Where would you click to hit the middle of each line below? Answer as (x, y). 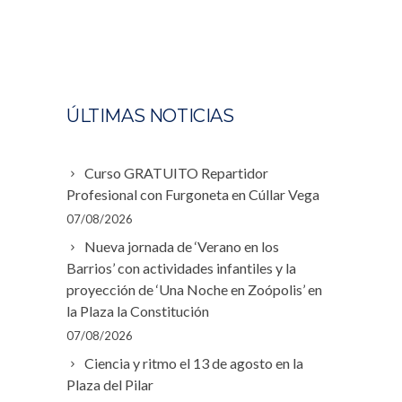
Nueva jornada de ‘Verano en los (182, 246)
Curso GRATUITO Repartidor (176, 172)
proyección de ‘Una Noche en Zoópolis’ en (194, 289)
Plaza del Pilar (110, 384)
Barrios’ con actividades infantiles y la (181, 267)
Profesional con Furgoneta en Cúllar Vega (193, 194)
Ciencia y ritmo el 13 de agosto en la (194, 363)
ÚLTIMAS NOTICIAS (150, 115)
